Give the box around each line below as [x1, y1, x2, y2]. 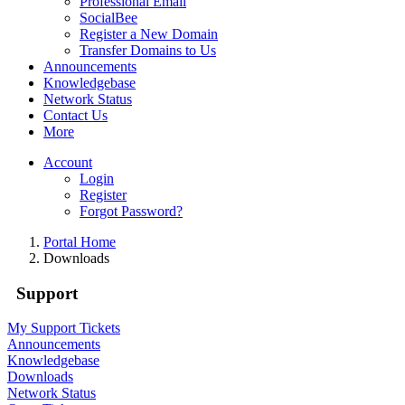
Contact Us [43, 108, 108, 123]
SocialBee [80, 10, 137, 25]
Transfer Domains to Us [80, 42, 216, 58]
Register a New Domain [80, 26, 218, 42]
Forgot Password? [80, 203, 183, 219]
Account [43, 155, 92, 170]
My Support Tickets [7, 320, 120, 336]
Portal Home [43, 234, 116, 250]
